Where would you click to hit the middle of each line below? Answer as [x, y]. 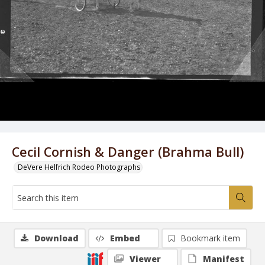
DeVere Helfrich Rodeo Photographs [79, 167]
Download [56, 238]
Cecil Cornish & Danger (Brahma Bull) [128, 152]
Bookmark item [210, 238]
